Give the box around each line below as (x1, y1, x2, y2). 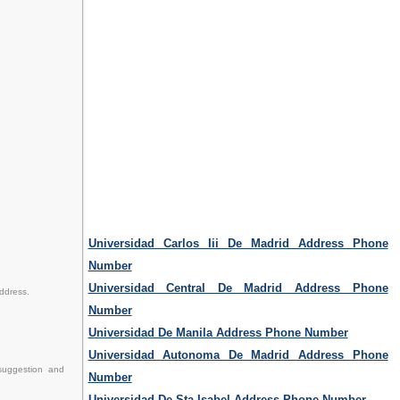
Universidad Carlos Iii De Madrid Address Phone (87, 237, 388, 251)
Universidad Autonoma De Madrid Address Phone (87, 348, 388, 362)
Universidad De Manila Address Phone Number (87, 326, 348, 340)
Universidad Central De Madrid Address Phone (87, 281, 388, 296)
